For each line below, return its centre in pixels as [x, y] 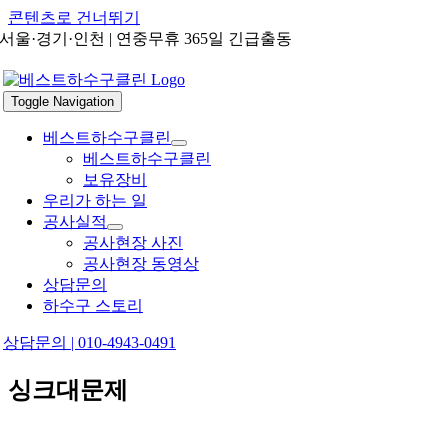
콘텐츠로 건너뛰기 [74, 17]
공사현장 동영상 [141, 263]
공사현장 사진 [133, 242]
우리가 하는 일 [95, 200]
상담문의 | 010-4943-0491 [89, 342]
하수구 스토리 [93, 305]
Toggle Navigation [62, 101]
